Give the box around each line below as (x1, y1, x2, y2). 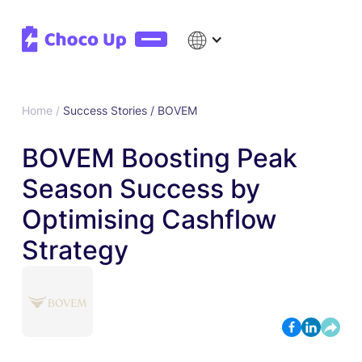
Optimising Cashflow (21, 204, 276, 235)
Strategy (21, 234, 128, 266)
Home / (21, 103, 63, 117)
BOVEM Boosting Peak (21, 142, 297, 174)
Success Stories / (62, 103, 158, 117)
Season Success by (21, 173, 260, 204)
